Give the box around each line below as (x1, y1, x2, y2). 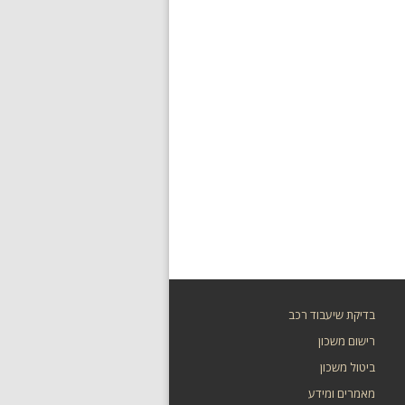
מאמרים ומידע (307, 385, 375, 401)
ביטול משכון (319, 359, 375, 375)
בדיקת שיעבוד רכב (287, 306, 375, 323)
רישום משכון (317, 333, 375, 349)
